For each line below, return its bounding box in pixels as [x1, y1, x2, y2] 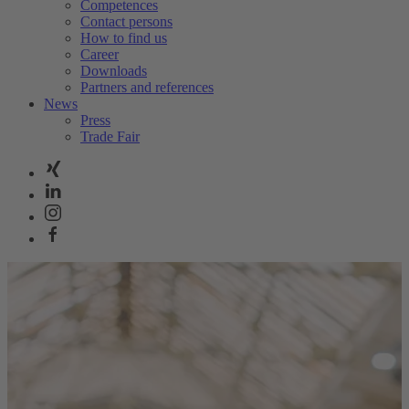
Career [80, 47, 119, 62]
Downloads [80, 63, 147, 79]
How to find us [80, 30, 167, 46]
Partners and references [80, 79, 214, 95]
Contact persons [80, 14, 173, 29]
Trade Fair [80, 129, 140, 144]
